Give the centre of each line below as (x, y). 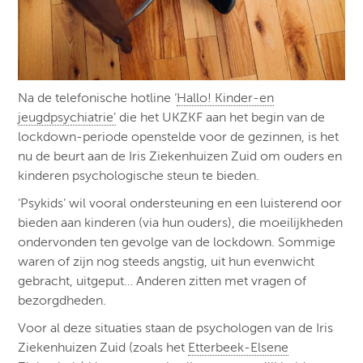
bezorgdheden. (62, 300)
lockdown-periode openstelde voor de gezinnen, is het (179, 137)
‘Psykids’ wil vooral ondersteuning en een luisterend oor (180, 203)
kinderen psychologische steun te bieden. (139, 175)
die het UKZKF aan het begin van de (221, 117)
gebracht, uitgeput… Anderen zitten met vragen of (162, 281)
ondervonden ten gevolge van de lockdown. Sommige (177, 242)
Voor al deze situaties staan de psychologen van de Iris (176, 328)
